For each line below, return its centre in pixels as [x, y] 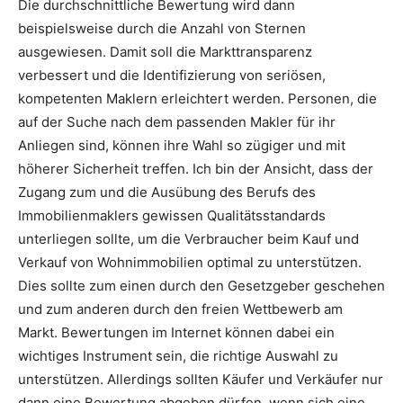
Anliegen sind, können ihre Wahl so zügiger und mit [182, 145]
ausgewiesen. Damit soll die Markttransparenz [165, 51]
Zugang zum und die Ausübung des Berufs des [167, 192]
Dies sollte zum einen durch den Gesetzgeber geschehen [201, 285]
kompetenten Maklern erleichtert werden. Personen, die [197, 98]
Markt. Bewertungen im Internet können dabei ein [176, 332]
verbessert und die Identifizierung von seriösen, [172, 75]
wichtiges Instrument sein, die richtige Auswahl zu [178, 355]
